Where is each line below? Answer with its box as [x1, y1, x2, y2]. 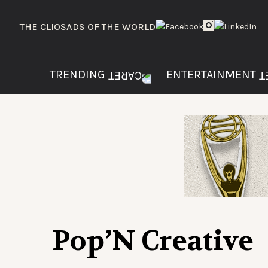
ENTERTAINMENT [166, 68, 260, 81]
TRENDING [50, 68, 108, 81]
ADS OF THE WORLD [66, 21, 156, 32]
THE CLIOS [20, 21, 66, 32]
